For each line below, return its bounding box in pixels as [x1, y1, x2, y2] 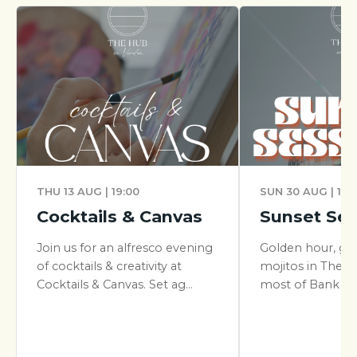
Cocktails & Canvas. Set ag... [37, 277, 193, 292]
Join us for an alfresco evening [37, 241, 213, 255]
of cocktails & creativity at [37, 259, 182, 273]
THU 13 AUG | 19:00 [37, 186, 139, 198]
